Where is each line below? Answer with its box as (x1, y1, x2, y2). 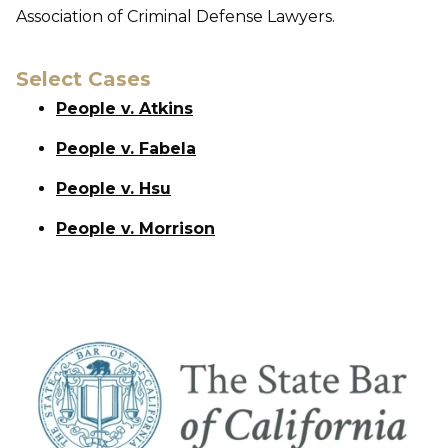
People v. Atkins (56, 99, 193, 119)
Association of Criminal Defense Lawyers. (16, 7, 335, 27)
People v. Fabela (56, 139, 196, 159)
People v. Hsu (56, 179, 171, 199)
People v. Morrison (56, 219, 215, 239)
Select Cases (16, 67, 151, 92)
